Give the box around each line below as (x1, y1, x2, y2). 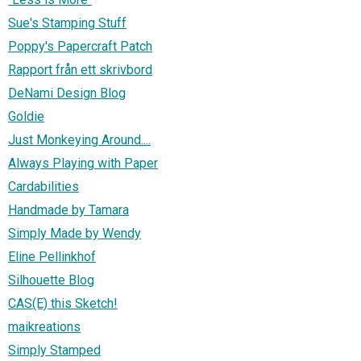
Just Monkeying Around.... (8, 131, 151, 147)
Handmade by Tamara (8, 201, 129, 218)
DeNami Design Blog (8, 85, 126, 101)
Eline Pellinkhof (8, 248, 96, 264)
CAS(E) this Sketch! (8, 295, 118, 311)
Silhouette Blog (8, 272, 94, 288)
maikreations (8, 318, 81, 334)
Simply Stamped (8, 342, 101, 358)
